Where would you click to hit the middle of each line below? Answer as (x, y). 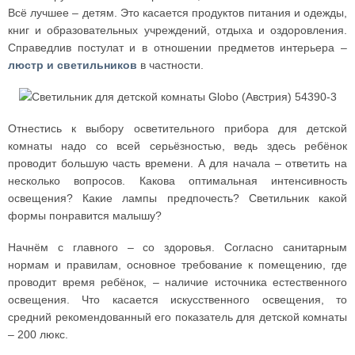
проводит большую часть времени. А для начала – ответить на (177, 163)
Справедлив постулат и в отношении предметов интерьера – (177, 48)
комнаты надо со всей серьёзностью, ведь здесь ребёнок (177, 146)
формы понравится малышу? (85, 216)
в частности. (170, 65)
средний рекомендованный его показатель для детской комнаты (177, 317)
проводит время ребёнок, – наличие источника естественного (177, 282)
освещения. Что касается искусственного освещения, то (177, 300)
